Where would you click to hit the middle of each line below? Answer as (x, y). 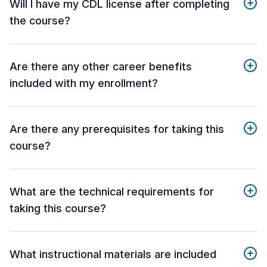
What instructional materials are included (113, 254)
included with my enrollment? (84, 83)
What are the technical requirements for (112, 192)
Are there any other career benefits (101, 67)
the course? (40, 21)
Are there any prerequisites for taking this (117, 129)
